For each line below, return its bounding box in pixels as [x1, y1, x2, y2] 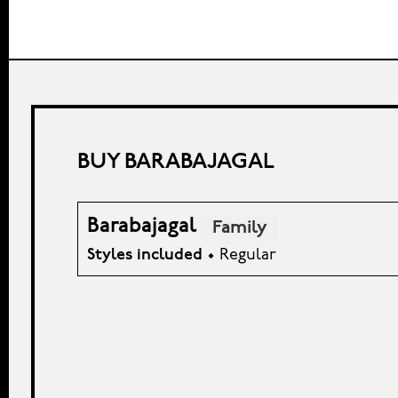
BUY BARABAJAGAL [77, 151, 275, 174]
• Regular [203, 247, 276, 265]
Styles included [87, 247, 203, 265]
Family [211, 218, 267, 237]
